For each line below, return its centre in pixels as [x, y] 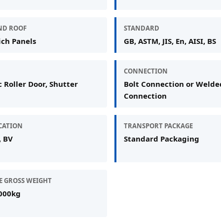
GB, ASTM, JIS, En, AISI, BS [170, 41]
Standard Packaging [161, 138]
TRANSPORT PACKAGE [158, 126]
